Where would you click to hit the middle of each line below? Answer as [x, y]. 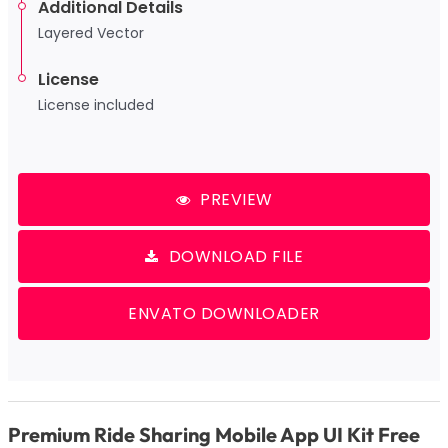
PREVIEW [236, 200]
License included [95, 105]
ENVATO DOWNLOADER [224, 314]
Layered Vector [90, 33]
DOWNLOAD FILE [235, 257]
